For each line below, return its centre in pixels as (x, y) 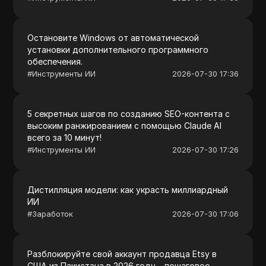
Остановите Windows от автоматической (113, 37)
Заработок (53, 213)
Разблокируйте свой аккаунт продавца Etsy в (122, 254)
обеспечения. (55, 61)
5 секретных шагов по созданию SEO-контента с (129, 113)
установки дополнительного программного (118, 49)
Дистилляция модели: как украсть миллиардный (128, 189)
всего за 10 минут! (65, 137)
